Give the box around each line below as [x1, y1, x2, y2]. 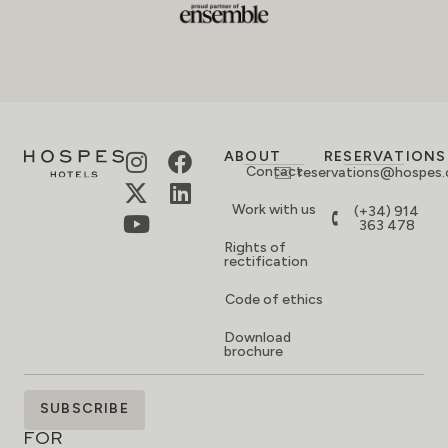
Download [224, 329, 291, 347]
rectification [224, 253, 308, 271]
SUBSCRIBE [40, 400, 129, 418]
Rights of [224, 239, 286, 257]
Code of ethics [225, 291, 323, 309]
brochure [224, 343, 283, 361]
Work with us [232, 201, 316, 219]
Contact [245, 163, 303, 181]
